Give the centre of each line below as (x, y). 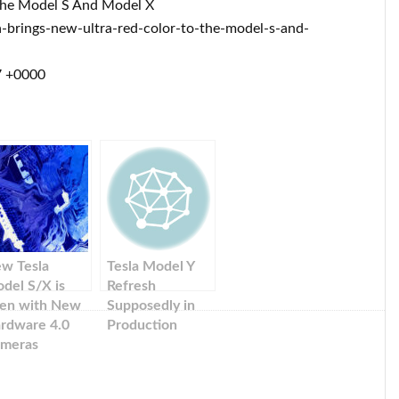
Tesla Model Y (151, 266)
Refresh (131, 286)
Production (142, 325)
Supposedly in (151, 305)
